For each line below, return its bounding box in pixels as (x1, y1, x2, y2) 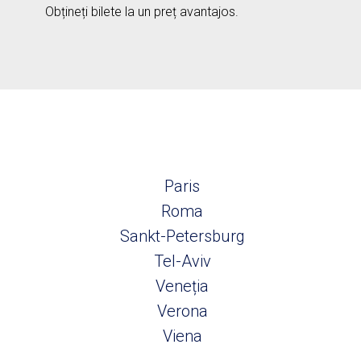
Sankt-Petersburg (119, 226, 245, 246)
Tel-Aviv (153, 251, 211, 271)
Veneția (156, 276, 209, 296)
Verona (156, 301, 208, 321)
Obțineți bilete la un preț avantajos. (45, 4, 239, 19)
